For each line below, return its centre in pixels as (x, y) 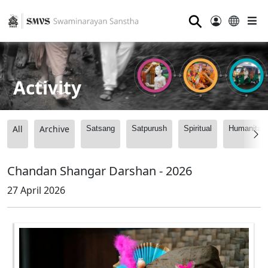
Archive (54, 129)
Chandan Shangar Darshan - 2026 (100, 171)
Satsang (100, 129)
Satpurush (149, 129)
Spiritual (198, 129)
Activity (48, 87)
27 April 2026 (36, 191)
